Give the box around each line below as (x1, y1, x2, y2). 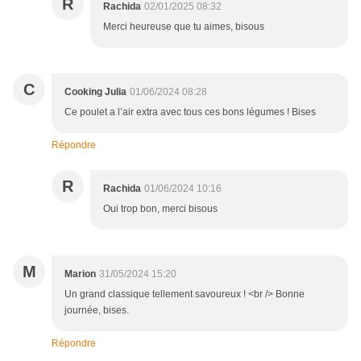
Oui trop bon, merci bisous (103, 202, 218, 214)
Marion (64, 268, 96, 280)
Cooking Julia (64, 85, 127, 98)
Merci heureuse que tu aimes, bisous (103, 20, 264, 32)
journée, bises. (64, 304, 129, 316)
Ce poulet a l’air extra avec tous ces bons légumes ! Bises (64, 106, 316, 118)
